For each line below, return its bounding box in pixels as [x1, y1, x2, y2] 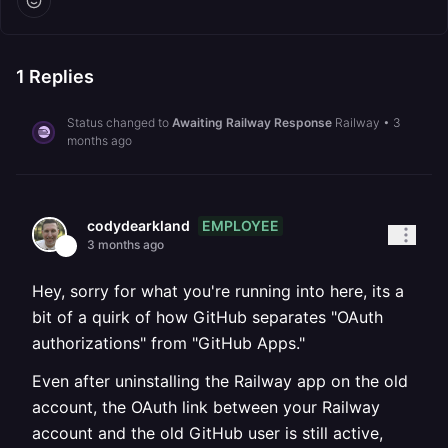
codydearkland [87, 217, 190, 234]
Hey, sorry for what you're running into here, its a [32, 281, 404, 301]
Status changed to [67, 115, 172, 130]
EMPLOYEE [202, 216, 279, 234]
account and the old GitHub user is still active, [32, 423, 383, 443]
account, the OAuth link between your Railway [32, 397, 380, 417]
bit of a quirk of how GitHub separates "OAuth [32, 307, 383, 327]
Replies [25, 66, 94, 87]
